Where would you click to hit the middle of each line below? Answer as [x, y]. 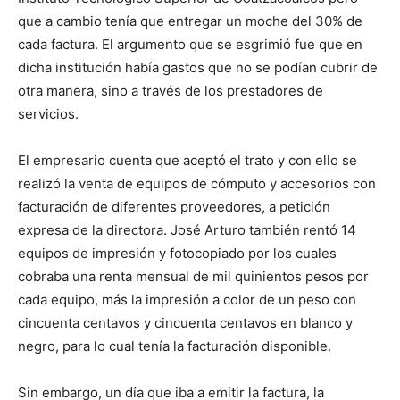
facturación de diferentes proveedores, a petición [174, 207]
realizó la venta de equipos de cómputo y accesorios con [197, 183]
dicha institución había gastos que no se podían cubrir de [198, 67]
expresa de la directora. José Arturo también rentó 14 [187, 230]
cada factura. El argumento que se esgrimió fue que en [190, 44]
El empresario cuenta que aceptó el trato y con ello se [187, 160]
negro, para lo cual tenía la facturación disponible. [175, 346]
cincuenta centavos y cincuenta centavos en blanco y [185, 323]
